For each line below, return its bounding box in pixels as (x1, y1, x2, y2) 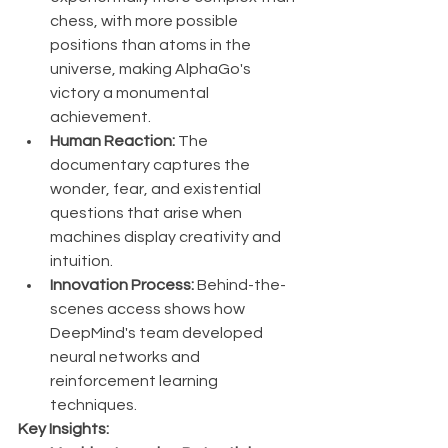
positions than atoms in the (50, 37, 254, 54)
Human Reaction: (50, 133, 175, 150)
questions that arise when (50, 205, 245, 222)
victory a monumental (50, 85, 212, 102)
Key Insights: (18, 421, 109, 438)
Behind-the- (194, 277, 286, 294)
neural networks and (50, 349, 203, 366)
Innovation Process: (50, 277, 194, 294)
